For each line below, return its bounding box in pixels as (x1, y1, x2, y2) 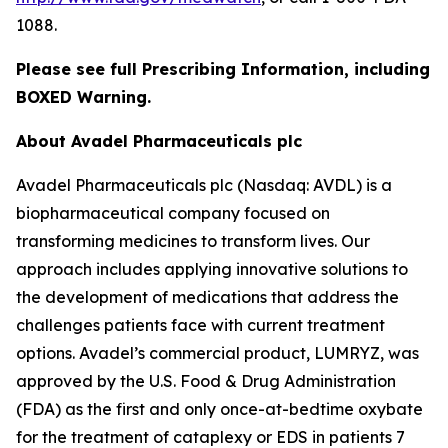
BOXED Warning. (16, 86, 151, 107)
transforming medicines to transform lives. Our (16, 230, 370, 251)
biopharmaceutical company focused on (16, 202, 330, 223)
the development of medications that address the (16, 286, 399, 307)
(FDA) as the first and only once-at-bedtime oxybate (16, 398, 423, 419)
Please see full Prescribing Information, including (16, 58, 430, 79)
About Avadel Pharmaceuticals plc (16, 130, 302, 151)
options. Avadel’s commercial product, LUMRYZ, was (16, 342, 419, 363)
